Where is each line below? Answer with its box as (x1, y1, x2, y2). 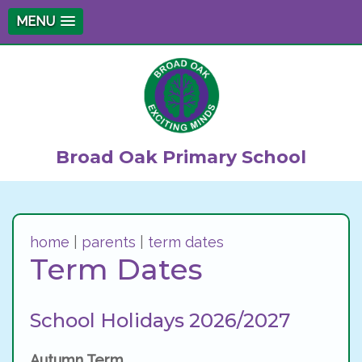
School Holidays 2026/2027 (30, 309, 290, 332)
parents (82, 234, 136, 250)
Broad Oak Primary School (56, 146, 306, 168)
